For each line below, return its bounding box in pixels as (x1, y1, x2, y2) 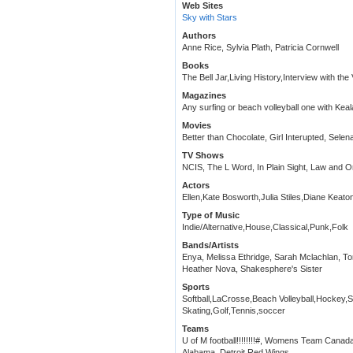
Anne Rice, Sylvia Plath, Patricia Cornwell (182, 43, 339, 53)
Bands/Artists (182, 240, 239, 251)
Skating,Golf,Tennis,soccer (182, 306, 285, 316)
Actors (182, 180, 210, 191)
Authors (182, 31, 216, 41)
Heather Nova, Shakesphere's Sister (182, 264, 322, 274)
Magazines (182, 91, 226, 101)
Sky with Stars (182, 13, 237, 23)
